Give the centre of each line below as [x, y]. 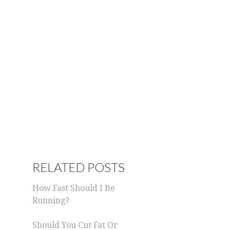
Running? [51, 200]
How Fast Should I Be [74, 188]
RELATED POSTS [79, 167]
